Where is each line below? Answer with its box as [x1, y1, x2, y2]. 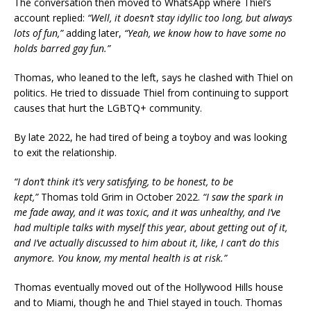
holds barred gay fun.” [14, 42, 110, 56]
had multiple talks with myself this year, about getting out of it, [14, 221, 287, 235]
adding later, [66, 26, 121, 40]
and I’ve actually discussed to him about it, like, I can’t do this [14, 236, 279, 250]
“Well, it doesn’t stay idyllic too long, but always [87, 11, 292, 25]
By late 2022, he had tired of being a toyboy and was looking [14, 131, 287, 144]
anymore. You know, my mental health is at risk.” [14, 251, 227, 265]
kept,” [14, 190, 38, 204]
